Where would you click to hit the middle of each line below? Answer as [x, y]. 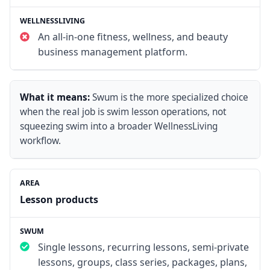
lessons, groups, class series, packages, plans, [142, 262]
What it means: [55, 98]
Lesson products [59, 199]
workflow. [40, 141]
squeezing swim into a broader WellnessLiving [119, 127]
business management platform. [112, 52]
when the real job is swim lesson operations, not [123, 112]
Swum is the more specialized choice [170, 98]
